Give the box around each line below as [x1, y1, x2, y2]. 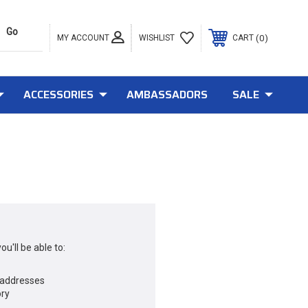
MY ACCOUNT [57, 32, 109, 43]
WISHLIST [139, 33, 175, 43]
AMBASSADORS [126, 86, 208, 103]
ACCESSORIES [23, 86, 93, 103]
